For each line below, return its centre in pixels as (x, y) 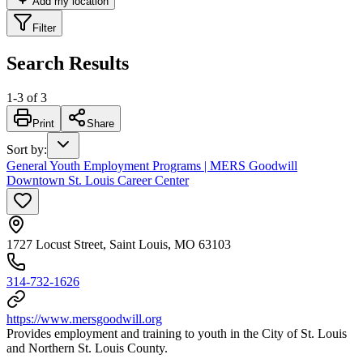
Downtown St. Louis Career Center (98, 180)
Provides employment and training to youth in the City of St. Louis (177, 333)
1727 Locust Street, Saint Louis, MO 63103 (119, 244)
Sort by (25, 149)
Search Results (68, 63)
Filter (44, 28)
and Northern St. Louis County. (87, 348)
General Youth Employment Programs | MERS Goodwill (152, 165)
